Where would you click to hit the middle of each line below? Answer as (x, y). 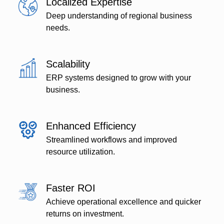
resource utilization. (81, 152)
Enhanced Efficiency (91, 126)
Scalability (68, 64)
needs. (58, 28)
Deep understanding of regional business (119, 16)
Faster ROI (71, 188)
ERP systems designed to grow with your (119, 78)
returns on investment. (85, 214)
